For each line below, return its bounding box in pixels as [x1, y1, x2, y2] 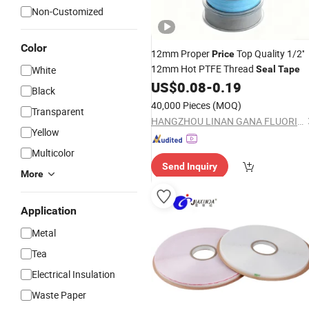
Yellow [32, 126, 59, 139]
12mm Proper [151, 47, 212, 60]
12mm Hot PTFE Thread [151, 62, 256, 75]
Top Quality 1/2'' [235, 47, 304, 60]
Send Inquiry [162, 161, 217, 172]
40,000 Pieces [151, 99, 210, 112]
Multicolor [32, 146, 74, 159]
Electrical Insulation [32, 268, 115, 281]
